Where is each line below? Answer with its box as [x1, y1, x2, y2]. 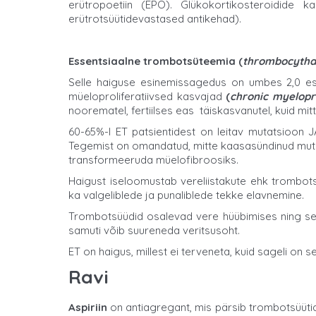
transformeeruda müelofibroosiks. [68, 152, 238, 166]
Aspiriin [68, 300, 107, 314]
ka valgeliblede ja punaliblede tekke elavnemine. [68, 188, 304, 202]
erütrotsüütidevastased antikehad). [68, 11, 241, 25]
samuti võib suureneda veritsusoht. [68, 223, 240, 237]
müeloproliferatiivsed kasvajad [68, 89, 226, 103]
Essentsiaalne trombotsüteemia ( [68, 54, 243, 68]
